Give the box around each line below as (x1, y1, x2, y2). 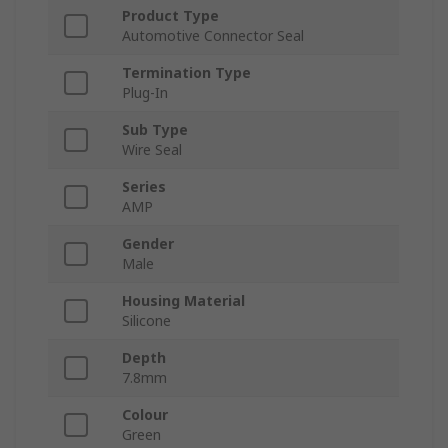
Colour (122, 405, 168, 425)
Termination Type (122, 63, 251, 83)
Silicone (122, 311, 171, 331)
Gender (122, 234, 174, 254)
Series (122, 177, 166, 197)
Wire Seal (122, 140, 182, 160)
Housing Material (122, 291, 245, 311)
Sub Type (122, 120, 188, 140)
